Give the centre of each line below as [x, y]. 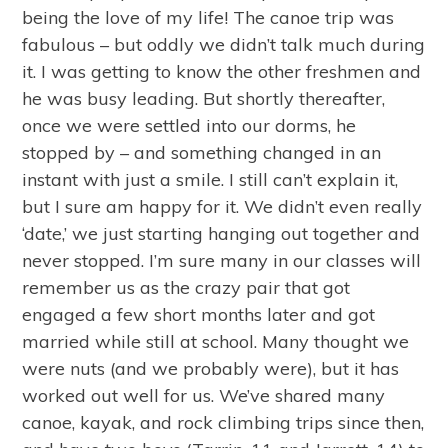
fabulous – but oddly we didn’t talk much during [224, 44]
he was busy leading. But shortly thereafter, [204, 98]
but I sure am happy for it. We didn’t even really [222, 206]
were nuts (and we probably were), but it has [211, 368]
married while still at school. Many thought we [216, 341]
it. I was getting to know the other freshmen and [222, 71]
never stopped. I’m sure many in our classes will [222, 260]
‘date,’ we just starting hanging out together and [221, 233]
